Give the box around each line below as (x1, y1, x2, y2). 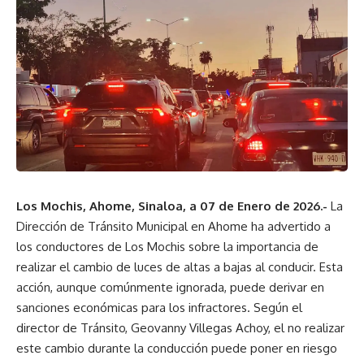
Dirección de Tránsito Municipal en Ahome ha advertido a (16, 218, 331, 234)
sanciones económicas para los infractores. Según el (16, 299, 302, 315)
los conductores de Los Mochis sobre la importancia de (16, 238, 318, 254)
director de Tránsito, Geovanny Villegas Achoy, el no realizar (16, 319, 344, 336)
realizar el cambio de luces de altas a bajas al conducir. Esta (16, 258, 343, 275)
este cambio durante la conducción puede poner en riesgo (16, 340, 337, 356)
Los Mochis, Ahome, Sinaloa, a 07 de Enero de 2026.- (16, 197, 327, 214)
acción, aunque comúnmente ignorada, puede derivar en (16, 279, 324, 295)
